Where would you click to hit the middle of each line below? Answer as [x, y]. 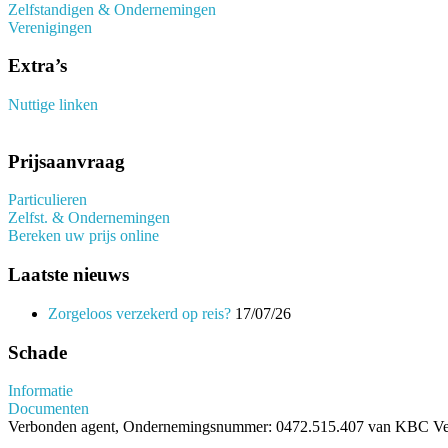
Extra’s [37, 66]
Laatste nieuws [68, 275]
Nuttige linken [53, 105]
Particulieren [47, 200]
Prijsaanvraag [66, 161]
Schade [37, 352]
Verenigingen [50, 27]
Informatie [40, 391]
